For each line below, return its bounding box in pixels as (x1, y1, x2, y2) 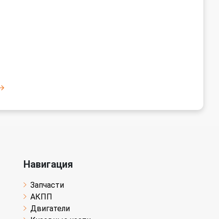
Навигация (23, 158, 73, 170)
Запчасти (30, 180, 64, 190)
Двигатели (30, 203, 70, 213)
